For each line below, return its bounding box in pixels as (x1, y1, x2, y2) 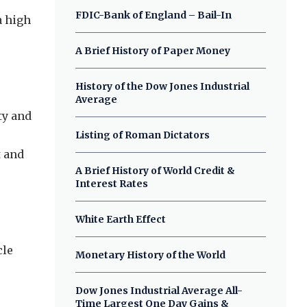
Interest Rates (75, 177, 149, 190)
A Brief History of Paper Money (75, 45, 231, 57)
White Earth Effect (75, 213, 167, 225)
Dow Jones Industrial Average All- (75, 284, 243, 297)
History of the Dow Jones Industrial (75, 80, 250, 93)
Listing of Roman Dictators (75, 129, 210, 141)
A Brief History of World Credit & (75, 164, 236, 177)
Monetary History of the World (75, 249, 226, 261)
